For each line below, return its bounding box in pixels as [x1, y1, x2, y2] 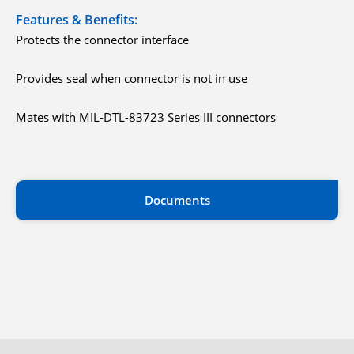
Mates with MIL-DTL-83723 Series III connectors [16, 109, 276, 125]
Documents [144, 192, 210, 208]
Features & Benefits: [16, 11, 137, 28]
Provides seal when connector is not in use [16, 70, 247, 86]
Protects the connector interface [16, 32, 189, 47]
